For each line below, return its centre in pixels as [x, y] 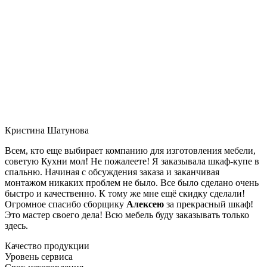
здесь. [16, 225]
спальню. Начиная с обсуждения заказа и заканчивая [112, 172]
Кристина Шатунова [47, 130]
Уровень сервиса [39, 256]
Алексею [145, 204]
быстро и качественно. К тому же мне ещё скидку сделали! [125, 193]
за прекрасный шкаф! [209, 204]
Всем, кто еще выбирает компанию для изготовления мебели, [130, 150]
